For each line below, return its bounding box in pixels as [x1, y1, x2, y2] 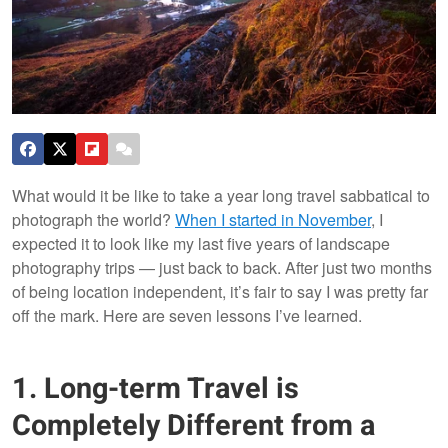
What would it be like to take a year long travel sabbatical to [12, 183, 430, 207]
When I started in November [175, 207, 371, 231]
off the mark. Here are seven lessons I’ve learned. [12, 303, 362, 327]
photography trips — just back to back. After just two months [12, 255, 432, 279]
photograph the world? [12, 207, 175, 231]
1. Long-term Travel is [12, 368, 299, 411]
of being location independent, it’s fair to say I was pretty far [12, 279, 428, 303]
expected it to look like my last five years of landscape [12, 231, 390, 255]
